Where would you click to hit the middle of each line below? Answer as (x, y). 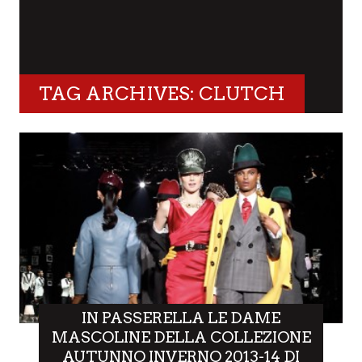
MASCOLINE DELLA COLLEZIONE (181, 338)
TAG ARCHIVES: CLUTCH (162, 93)
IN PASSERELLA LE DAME (181, 318)
